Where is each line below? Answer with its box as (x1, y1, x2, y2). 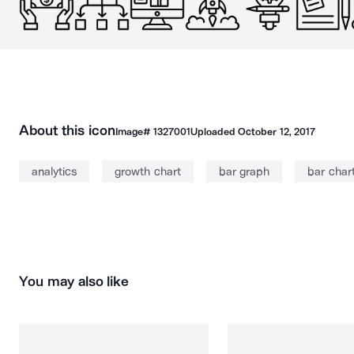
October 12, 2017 (238, 126, 315, 137)
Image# (115, 126, 153, 137)
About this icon (19, 122, 115, 139)
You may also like (19, 273, 130, 290)
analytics (32, 164, 77, 179)
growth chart (115, 164, 181, 179)
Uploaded (190, 126, 239, 137)
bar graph (218, 164, 269, 179)
